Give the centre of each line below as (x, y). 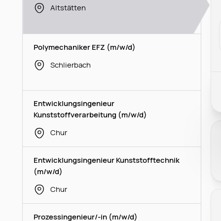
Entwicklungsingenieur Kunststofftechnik (107, 160)
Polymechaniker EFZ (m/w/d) (85, 47)
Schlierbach (70, 64)
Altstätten (68, 7)
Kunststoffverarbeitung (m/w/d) (91, 115)
